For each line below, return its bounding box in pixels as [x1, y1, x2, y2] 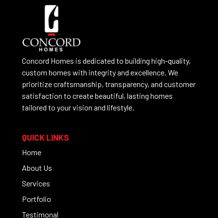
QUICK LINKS [21, 132, 69, 143]
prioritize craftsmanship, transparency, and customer [21, 79, 196, 89]
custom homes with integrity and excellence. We [21, 68, 178, 77]
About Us [21, 163, 52, 173]
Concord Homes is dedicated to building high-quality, [21, 56, 191, 66]
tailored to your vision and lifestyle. [21, 103, 134, 112]
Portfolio [21, 194, 51, 204]
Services [21, 179, 50, 188]
